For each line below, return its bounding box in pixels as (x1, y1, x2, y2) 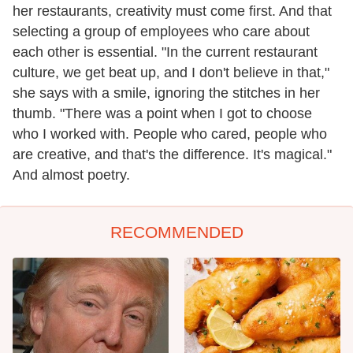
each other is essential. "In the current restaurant (13, 43, 318, 60)
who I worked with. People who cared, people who (13, 125, 327, 142)
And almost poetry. (13, 166, 130, 183)
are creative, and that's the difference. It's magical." (13, 146, 332, 162)
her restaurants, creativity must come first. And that (13, 2, 332, 19)
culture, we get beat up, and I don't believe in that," (13, 64, 329, 80)
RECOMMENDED (110, 222, 243, 241)
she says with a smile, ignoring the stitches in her (13, 84, 320, 101)
